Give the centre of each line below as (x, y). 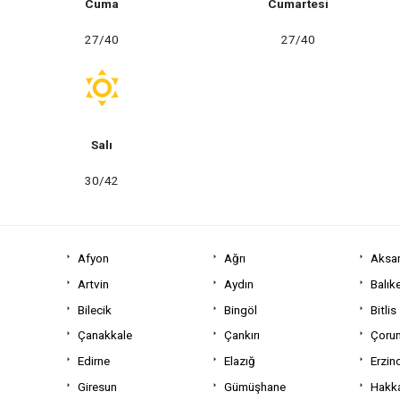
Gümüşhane (255, 386)
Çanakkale (105, 335)
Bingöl (241, 309)
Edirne (94, 361)
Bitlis (384, 309)
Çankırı (242, 335)
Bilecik (95, 309)
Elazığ (240, 361)
